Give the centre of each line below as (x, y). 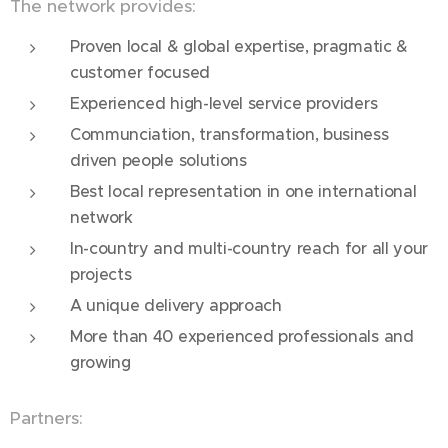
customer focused (140, 72)
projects (101, 274)
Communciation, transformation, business (229, 134)
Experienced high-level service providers (224, 103)
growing (100, 362)
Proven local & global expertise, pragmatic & (239, 46)
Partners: (46, 418)
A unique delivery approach (176, 305)
